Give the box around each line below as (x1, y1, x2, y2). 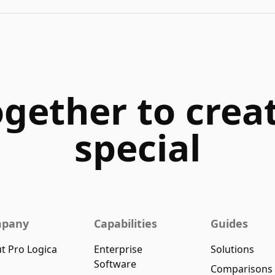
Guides (210, 216, 248, 231)
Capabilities (94, 216, 158, 231)
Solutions (210, 242, 254, 256)
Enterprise (94, 242, 143, 256)
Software (94, 257, 137, 271)
